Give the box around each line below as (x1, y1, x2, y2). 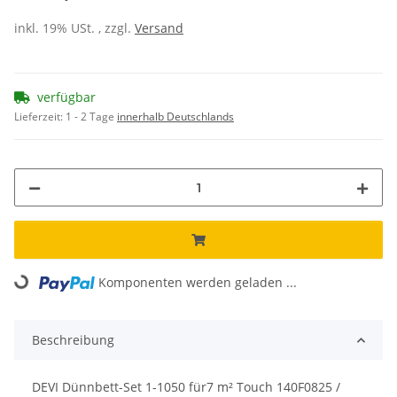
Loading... (9, 274, 65, 325)
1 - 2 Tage (66, 109, 117, 125)
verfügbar (37, 89, 96, 106)
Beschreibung (32, 331, 114, 349)
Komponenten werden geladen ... (98, 274, 298, 292)
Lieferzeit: (14, 109, 66, 125)
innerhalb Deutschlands (117, 109, 234, 125)
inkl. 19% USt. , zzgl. (14, 19, 135, 37)
